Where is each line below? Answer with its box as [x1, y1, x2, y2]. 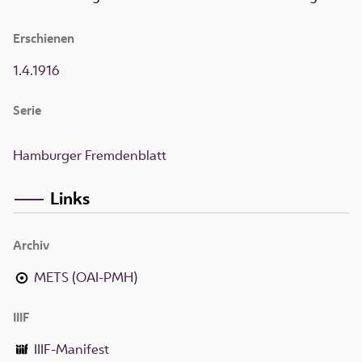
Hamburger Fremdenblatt [13, 146, 166, 165]
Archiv [13, 236, 49, 254]
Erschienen [13, 30, 74, 48]
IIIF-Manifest [34, 339, 110, 358]
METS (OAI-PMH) [34, 267, 138, 286]
